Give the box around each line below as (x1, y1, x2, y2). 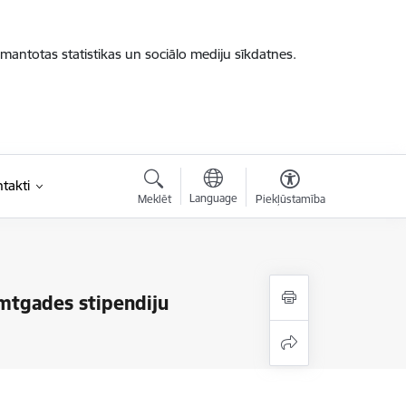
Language (188, 191, 237, 205)
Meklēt (137, 192, 171, 206)
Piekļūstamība (255, 192, 325, 206)
